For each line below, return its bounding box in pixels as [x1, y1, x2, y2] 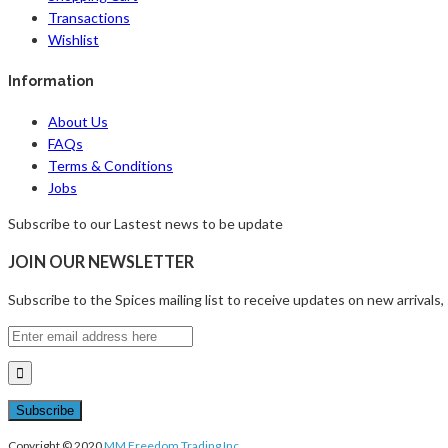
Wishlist [48, 31, 99, 49]
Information [8, 73, 94, 90]
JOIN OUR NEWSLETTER [8, 252, 194, 271]
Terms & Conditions [48, 156, 173, 174]
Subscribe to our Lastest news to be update [8, 214, 283, 232]
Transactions [48, 9, 130, 27]
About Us [48, 112, 108, 130]
